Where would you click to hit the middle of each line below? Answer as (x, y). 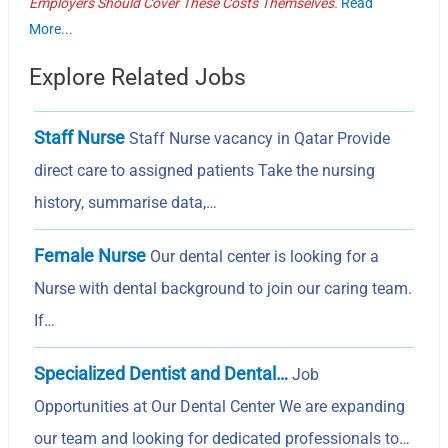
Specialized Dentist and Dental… (161, 373)
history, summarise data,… (126, 202)
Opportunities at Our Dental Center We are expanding (220, 406)
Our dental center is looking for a (263, 256)
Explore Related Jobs (138, 77)
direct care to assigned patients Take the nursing (205, 170)
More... (51, 28)
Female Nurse (90, 255)
